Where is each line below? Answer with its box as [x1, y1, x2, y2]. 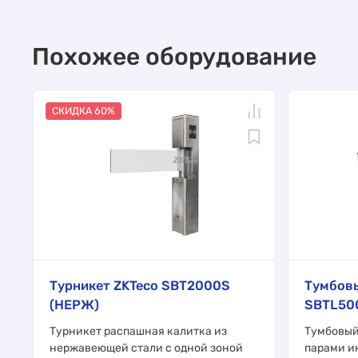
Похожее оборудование [32, 42, 316, 71]
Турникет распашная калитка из [50, 324, 227, 338]
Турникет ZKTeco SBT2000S [50, 277, 230, 293]
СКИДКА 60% [52, 105, 115, 117]
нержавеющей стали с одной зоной [50, 340, 243, 355]
